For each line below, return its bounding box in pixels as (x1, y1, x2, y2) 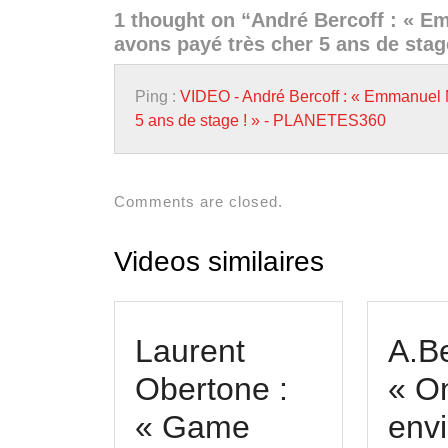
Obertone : (135, 371, 288, 407)
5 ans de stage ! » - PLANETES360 (135, 112, 386, 129)
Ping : (135, 88, 180, 105)
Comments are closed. (114, 193, 283, 210)
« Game (135, 409, 250, 445)
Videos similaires (114, 246, 324, 277)
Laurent (135, 333, 245, 369)
